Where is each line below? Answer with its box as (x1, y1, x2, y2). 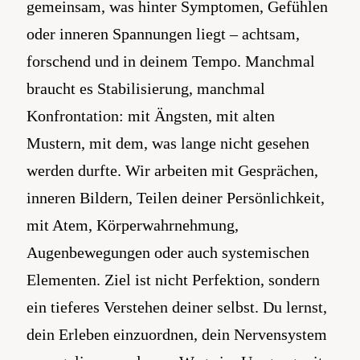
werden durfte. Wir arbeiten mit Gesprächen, (27, 162, 318, 179)
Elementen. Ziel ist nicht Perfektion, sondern (27, 271, 320, 288)
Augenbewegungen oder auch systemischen (27, 243, 309, 261)
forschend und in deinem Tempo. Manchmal (27, 52, 315, 70)
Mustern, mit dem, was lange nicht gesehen (27, 134, 309, 152)
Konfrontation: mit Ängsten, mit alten (27, 107, 275, 125)
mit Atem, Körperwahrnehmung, (27, 216, 239, 234)
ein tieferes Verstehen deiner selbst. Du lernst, (27, 298, 327, 316)
